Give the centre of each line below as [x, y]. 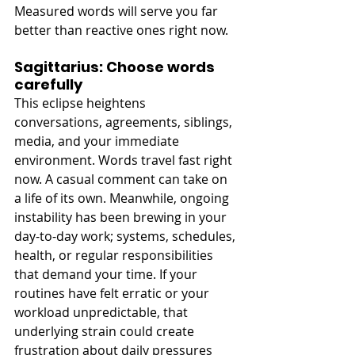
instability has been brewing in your [122, 217]
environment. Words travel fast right [125, 160]
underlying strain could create [106, 331]
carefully [48, 84]
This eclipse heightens [82, 103]
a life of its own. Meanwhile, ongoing [123, 198]
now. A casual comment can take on [122, 179]
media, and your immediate [98, 141]
